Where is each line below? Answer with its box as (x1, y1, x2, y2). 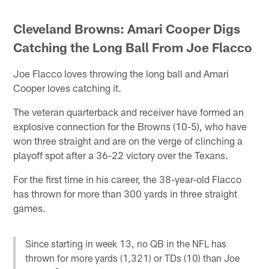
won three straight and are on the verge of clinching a (13, 134, 243, 147)
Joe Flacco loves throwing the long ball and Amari (13, 67, 229, 79)
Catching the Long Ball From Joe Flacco (13, 39, 253, 55)
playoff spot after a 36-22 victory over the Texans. (13, 148, 229, 161)
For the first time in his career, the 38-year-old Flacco (13, 172, 242, 185)
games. (13, 201, 46, 214)
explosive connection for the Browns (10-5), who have (13, 119, 247, 132)
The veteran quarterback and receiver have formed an (13, 105, 244, 118)
